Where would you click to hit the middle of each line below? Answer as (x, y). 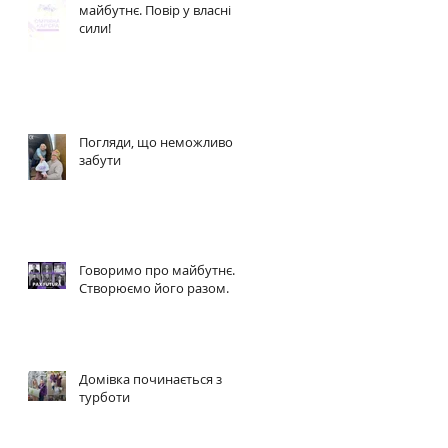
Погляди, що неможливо (156, 142)
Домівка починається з (150, 379)
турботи (104, 397)
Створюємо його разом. (154, 288)
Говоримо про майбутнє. (157, 270)
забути (100, 160)
